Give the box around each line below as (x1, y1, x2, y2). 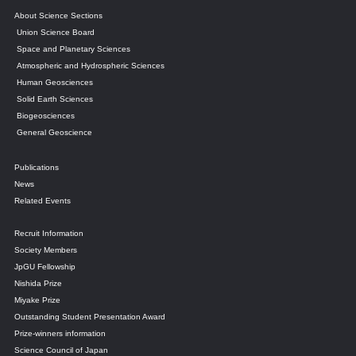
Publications (14, 163, 59, 172)
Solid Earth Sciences (17, 95, 93, 103)
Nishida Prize (14, 279, 62, 288)
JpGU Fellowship (14, 262, 75, 271)
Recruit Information (14, 229, 83, 238)
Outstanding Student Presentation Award (14, 312, 165, 321)
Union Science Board (17, 28, 95, 37)
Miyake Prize (14, 296, 60, 304)
